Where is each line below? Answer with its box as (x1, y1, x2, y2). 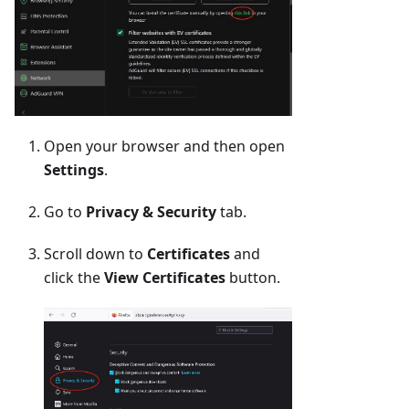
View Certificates (104, 267, 225, 288)
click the (44, 267, 104, 288)
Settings (44, 160, 104, 181)
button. (225, 267, 280, 288)
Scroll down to (44, 244, 147, 265)
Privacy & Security (86, 202, 216, 223)
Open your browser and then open (44, 136, 285, 157)
